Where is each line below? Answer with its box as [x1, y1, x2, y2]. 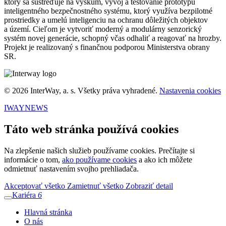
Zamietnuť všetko [67, 182, 126, 191]
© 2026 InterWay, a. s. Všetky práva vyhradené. [4, 86, 159, 95]
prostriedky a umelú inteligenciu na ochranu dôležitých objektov [4, 16, 208, 25]
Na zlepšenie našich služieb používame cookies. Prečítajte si [4, 146, 195, 155]
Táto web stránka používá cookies [4, 123, 179, 136]
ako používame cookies [62, 155, 137, 164]
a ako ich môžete [137, 155, 192, 164]
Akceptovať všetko [4, 182, 67, 191]
